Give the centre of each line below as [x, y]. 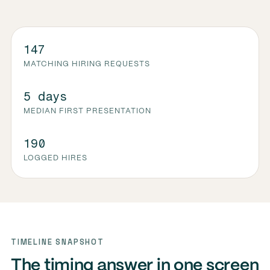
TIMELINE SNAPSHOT [57, 242]
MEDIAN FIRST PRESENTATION [87, 111]
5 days [45, 96]
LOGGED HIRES [55, 159]
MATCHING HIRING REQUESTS [86, 64]
